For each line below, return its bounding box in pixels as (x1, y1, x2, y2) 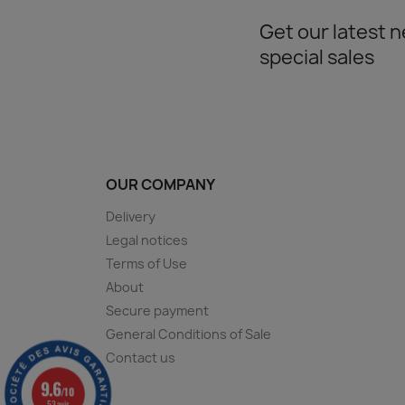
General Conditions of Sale (106, 325, 271, 343)
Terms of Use (106, 254, 187, 272)
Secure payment (106, 301, 209, 319)
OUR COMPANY (106, 174, 215, 194)
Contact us (106, 348, 175, 366)
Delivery (106, 207, 155, 225)
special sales (259, 43, 374, 71)
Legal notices (106, 231, 188, 249)
